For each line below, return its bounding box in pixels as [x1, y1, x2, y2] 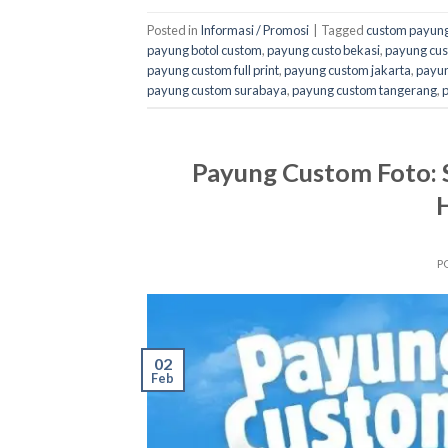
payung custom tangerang [292, 81, 437, 98]
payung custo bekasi [267, 41, 380, 58]
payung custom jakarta [284, 61, 411, 78]
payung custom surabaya [147, 81, 287, 98]
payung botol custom [147, 41, 262, 58]
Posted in [147, 21, 200, 38]
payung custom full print [147, 61, 279, 78]
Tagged [321, 21, 366, 38]
